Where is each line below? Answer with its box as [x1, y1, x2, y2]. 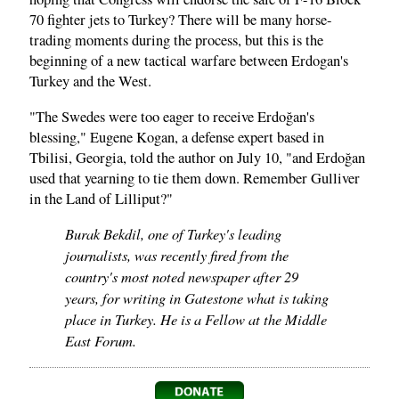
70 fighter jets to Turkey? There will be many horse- [29, 10, 332, 30]
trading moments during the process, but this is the [29, 30, 323, 51]
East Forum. [65, 330, 136, 351]
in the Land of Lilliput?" [29, 188, 173, 208]
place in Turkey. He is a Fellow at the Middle [65, 309, 327, 330]
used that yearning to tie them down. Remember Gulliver [29, 167, 360, 188]
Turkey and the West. [29, 71, 151, 92]
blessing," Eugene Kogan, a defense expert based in [29, 126, 324, 147]
